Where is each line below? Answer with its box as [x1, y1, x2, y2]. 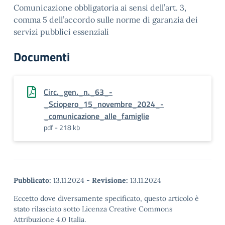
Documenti [14, 48, 70, 66]
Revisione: [92, 176, 128, 185]
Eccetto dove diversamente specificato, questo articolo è [14, 194, 199, 203]
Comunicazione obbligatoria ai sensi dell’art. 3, [14, 3, 186, 13]
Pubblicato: [14, 176, 51, 185]
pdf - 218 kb [44, 122, 80, 133]
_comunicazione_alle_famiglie [44, 110, 149, 122]
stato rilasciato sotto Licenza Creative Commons [14, 204, 173, 213]
